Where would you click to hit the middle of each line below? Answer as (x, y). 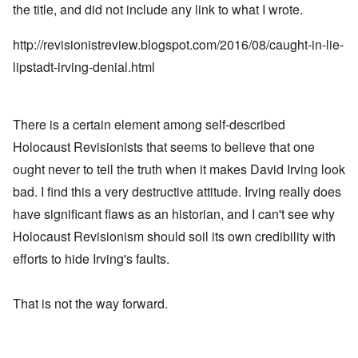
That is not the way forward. (90, 304)
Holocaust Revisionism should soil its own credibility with (174, 237)
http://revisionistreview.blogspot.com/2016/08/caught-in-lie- (178, 45)
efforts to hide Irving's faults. (91, 259)
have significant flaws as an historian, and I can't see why (174, 214)
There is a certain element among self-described (149, 125)
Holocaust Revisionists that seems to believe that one (164, 147)
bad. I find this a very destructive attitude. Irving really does (177, 192)
